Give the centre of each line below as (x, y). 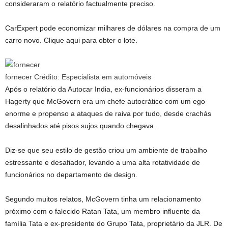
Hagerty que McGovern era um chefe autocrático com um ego (105, 101)
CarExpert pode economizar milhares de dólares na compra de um (113, 28)
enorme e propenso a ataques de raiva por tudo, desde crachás (108, 113)
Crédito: (47, 77)
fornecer (19, 77)
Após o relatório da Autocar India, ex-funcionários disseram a (103, 89)
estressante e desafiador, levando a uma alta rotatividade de (103, 162)
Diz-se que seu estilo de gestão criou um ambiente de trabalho (106, 150)
